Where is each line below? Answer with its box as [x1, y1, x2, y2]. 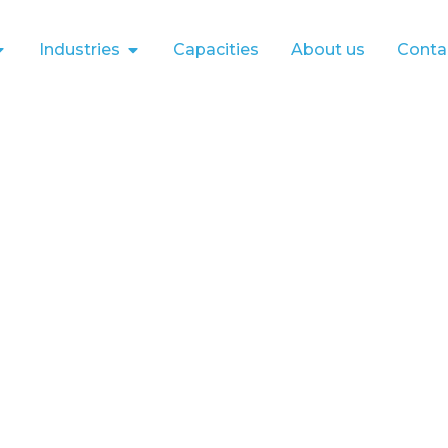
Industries [38, 40, 120, 59]
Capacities [172, 40, 259, 59]
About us [290, 40, 365, 59]
